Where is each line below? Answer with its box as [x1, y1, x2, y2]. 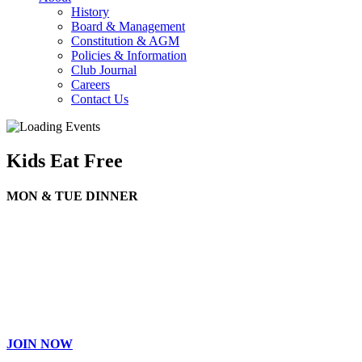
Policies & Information [71, 48, 187, 62]
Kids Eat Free [6, 149, 123, 171]
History [71, 5, 109, 19]
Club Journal [71, 63, 137, 77]
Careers [71, 78, 110, 91]
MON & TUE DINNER [6, 189, 138, 204]
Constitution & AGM [71, 34, 179, 48]
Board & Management [71, 19, 185, 33]
